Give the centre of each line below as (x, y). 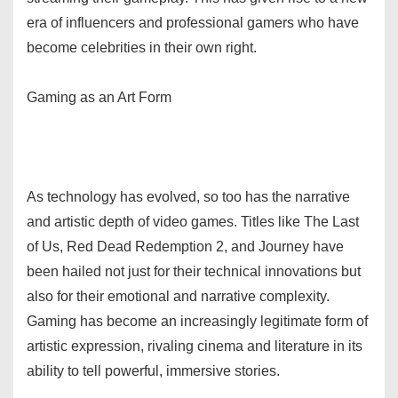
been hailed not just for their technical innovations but (194, 271)
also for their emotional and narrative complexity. (178, 296)
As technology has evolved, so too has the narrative (188, 196)
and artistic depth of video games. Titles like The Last (193, 221)
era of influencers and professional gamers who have (193, 22)
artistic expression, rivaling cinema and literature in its (195, 346)
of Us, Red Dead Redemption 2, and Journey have (185, 246)
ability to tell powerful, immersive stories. (153, 370)
